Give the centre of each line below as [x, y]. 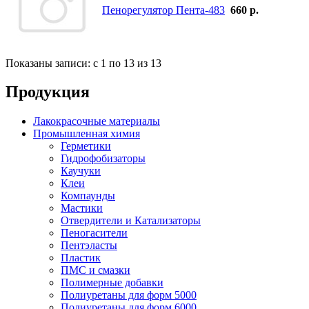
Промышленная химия [87, 134]
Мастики [82, 208]
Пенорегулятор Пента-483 [163, 10]
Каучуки [81, 171]
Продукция [48, 92]
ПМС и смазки [96, 270]
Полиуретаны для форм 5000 [129, 295]
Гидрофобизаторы [103, 159]
